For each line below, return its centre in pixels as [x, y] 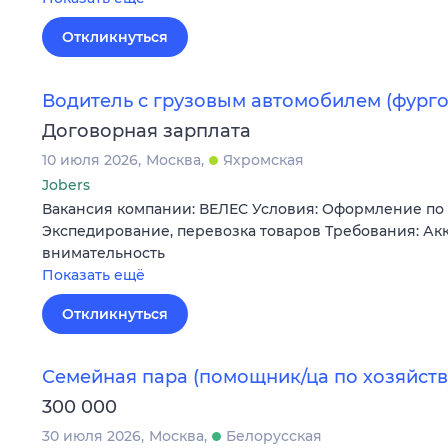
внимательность [103, 252]
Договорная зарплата [146, 130]
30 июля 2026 [91, 435]
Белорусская [274, 435]
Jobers [66, 184]
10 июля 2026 [90, 159]
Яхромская [263, 159]
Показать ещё [93, 274]
